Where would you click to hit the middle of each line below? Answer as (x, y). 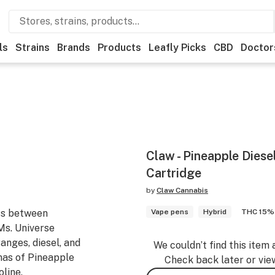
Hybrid (215, 212)
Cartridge (174, 173)
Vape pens (170, 212)
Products (119, 48)
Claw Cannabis (182, 190)
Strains (33, 48)
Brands (74, 48)
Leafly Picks (177, 48)
